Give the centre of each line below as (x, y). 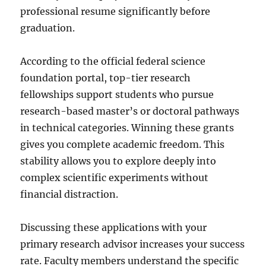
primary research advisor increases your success (133, 244)
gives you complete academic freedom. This (123, 145)
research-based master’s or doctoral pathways (130, 111)
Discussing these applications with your (114, 228)
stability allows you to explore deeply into (118, 161)
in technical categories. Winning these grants (127, 128)
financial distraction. (69, 194)
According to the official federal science (113, 61)
